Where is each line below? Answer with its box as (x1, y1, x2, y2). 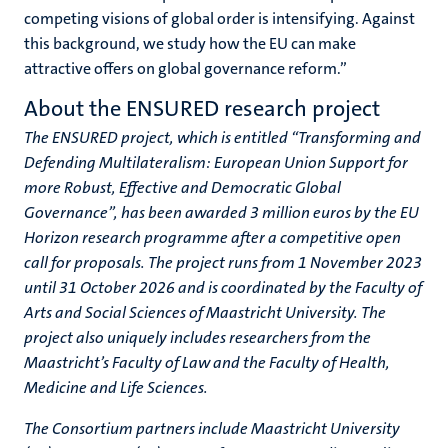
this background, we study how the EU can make (24, 33, 356, 54)
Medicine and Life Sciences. (24, 377, 211, 398)
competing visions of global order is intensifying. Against (24, 8, 415, 29)
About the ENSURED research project (24, 94, 380, 123)
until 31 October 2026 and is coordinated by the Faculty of (24, 277, 422, 298)
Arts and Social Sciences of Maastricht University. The (24, 302, 386, 323)
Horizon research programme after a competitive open (24, 227, 401, 248)
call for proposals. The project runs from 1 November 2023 (24, 252, 422, 273)
